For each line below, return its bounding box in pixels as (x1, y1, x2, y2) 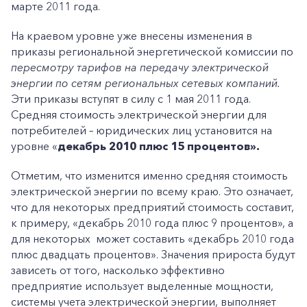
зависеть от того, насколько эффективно (11, 263, 225, 277)
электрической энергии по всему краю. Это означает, (11, 184, 293, 198)
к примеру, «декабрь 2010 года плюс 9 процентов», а (11, 216, 293, 230)
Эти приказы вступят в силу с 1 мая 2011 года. (11, 92, 251, 106)
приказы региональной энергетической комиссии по (11, 45, 293, 58)
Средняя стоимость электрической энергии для (11, 108, 267, 121)
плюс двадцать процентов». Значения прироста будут (11, 247, 295, 261)
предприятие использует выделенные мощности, (11, 279, 273, 293)
